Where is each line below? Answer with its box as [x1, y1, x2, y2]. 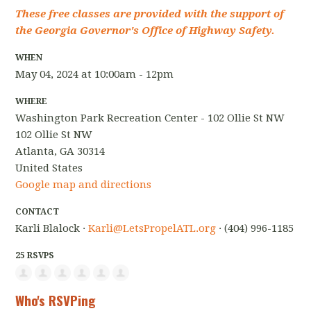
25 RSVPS [15, 251, 55, 261]
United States [15, 162, 83, 175]
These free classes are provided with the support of [15, 8, 285, 21]
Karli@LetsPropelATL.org [88, 222, 217, 235]
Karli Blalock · [15, 222, 89, 235]
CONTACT [15, 207, 60, 217]
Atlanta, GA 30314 [15, 145, 106, 158]
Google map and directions [15, 178, 152, 192]
